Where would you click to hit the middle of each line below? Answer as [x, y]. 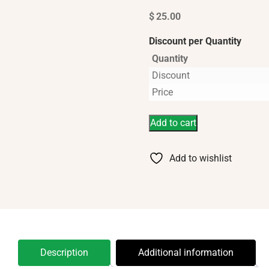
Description [64, 252]
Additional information [186, 252]
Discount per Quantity [195, 41]
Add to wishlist [200, 158]
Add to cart [173, 122]
